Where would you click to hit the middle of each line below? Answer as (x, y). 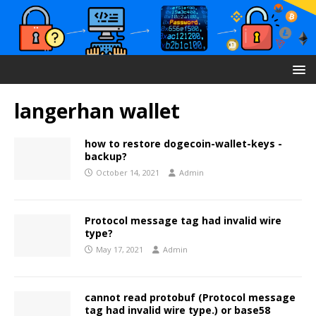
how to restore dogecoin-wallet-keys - (183, 144)
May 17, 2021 (120, 250)
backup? (106, 157)
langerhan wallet (97, 111)
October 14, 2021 (128, 173)
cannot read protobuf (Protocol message (190, 298)
